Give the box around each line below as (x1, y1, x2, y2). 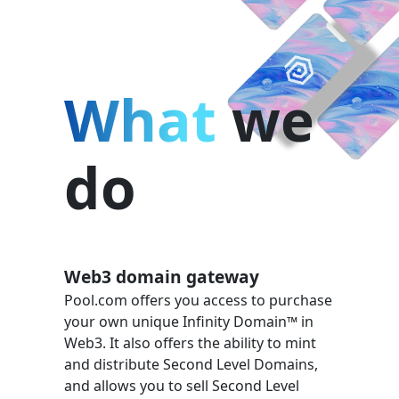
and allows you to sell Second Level (64, 376, 299, 395)
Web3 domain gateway (64, 265, 259, 289)
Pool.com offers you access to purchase (64, 290, 332, 310)
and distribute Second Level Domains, (64, 354, 318, 374)
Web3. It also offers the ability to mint (64, 333, 316, 353)
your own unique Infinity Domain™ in (64, 312, 313, 331)
